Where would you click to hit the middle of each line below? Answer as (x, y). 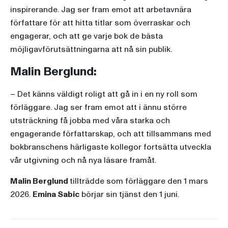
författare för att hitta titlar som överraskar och (100, 23)
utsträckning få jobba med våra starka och (90, 121)
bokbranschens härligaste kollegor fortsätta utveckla (111, 147)
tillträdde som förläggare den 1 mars (139, 181)
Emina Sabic (56, 195)
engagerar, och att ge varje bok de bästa (87, 36)
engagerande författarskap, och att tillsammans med (111, 134)
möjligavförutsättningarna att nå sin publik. (91, 50)
